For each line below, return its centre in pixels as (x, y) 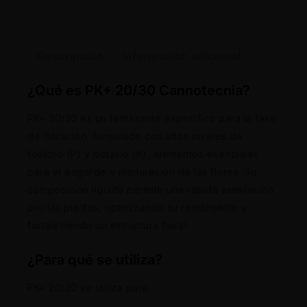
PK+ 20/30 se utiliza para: (89, 288)
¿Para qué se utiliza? (95, 260)
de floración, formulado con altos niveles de (135, 136)
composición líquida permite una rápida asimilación (150, 190)
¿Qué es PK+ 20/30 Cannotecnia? (139, 91)
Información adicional (181, 56)
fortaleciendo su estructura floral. (108, 225)
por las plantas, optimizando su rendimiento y (137, 208)
